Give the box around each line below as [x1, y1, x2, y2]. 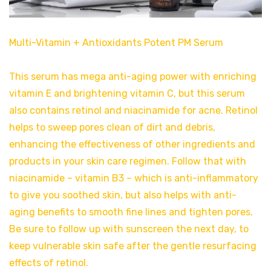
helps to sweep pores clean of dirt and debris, [9, 122, 215, 134]
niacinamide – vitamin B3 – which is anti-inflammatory [9, 172, 258, 184]
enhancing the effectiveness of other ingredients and [9, 139, 255, 151]
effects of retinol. [9, 257, 88, 269]
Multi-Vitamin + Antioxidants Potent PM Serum [9, 37, 223, 49]
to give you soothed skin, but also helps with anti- [9, 189, 237, 201]
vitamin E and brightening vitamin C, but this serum [9, 88, 245, 100]
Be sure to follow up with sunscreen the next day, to [9, 223, 249, 235]
